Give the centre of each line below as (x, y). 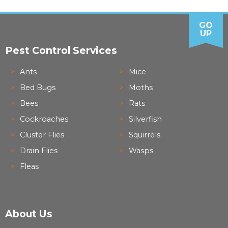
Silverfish (145, 119)
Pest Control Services (61, 51)
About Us (29, 214)
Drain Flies (38, 151)
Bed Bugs (37, 88)
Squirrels (144, 135)
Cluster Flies (42, 135)
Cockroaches (44, 119)
